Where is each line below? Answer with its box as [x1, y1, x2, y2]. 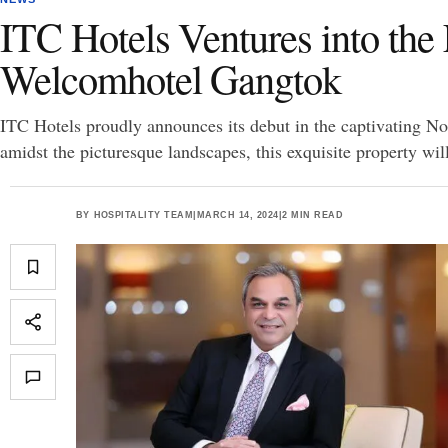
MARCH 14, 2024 [196, 209, 279, 220]
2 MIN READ [282, 209, 344, 220]
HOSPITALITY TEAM [93, 209, 194, 220]
